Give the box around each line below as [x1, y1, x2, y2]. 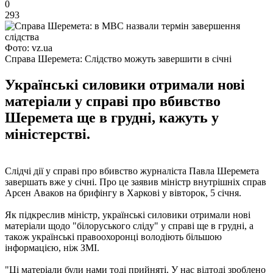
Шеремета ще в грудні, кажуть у [5, 109, 219, 126]
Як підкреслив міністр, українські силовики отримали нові [5, 209, 250, 220]
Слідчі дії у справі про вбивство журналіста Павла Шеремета [5, 165, 259, 176]
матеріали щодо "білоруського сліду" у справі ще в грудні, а [5, 220, 253, 231]
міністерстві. [5, 126, 90, 142]
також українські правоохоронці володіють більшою [5, 231, 222, 242]
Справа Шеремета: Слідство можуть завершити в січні [5, 53, 232, 64]
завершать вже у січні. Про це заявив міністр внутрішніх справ [5, 176, 266, 187]
